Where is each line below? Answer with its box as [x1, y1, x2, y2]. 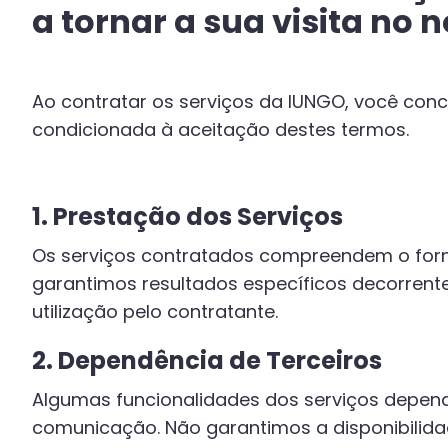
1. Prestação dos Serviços [32, 200, 343, 233]
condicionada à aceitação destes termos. [32, 117, 409, 142]
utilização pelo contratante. [32, 299, 278, 324]
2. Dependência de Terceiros [32, 344, 382, 377]
